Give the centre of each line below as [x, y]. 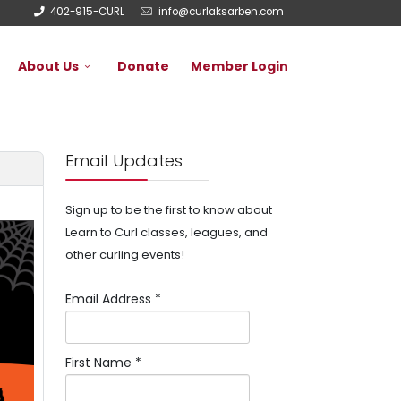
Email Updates [124, 161]
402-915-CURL [87, 12]
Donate [143, 66]
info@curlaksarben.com [221, 12]
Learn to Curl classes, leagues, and [166, 232]
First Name [100, 363]
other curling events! [125, 255]
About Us [48, 66]
